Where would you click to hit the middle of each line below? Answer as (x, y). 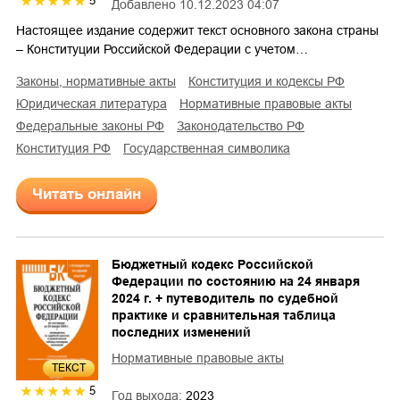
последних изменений (181, 332)
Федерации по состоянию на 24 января (236, 281)
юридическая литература (98, 103)
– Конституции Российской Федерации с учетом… (162, 49)
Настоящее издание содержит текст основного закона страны (197, 30)
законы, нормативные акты (100, 81)
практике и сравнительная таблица (224, 315)
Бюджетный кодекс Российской (212, 264)
